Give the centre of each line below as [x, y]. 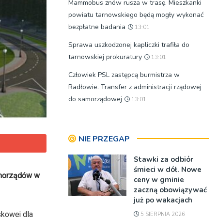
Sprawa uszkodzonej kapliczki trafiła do [129, 45]
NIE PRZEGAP [104, 139]
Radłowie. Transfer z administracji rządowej [135, 87]
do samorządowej [95, 99]
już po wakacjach [163, 200]
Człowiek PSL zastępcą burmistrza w [124, 75]
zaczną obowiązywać [170, 190]
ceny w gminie [159, 180]
